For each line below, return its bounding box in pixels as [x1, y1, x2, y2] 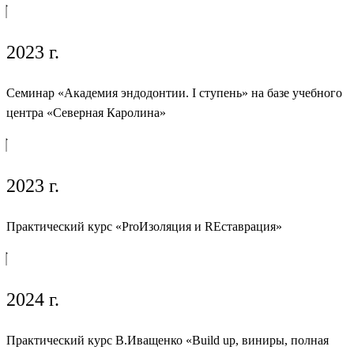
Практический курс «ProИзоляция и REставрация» [6, 219, 282, 233]
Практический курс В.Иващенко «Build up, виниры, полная [6, 333, 329, 347]
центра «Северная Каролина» [6, 106, 166, 120]
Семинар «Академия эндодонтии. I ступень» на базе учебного [6, 86, 342, 100]
